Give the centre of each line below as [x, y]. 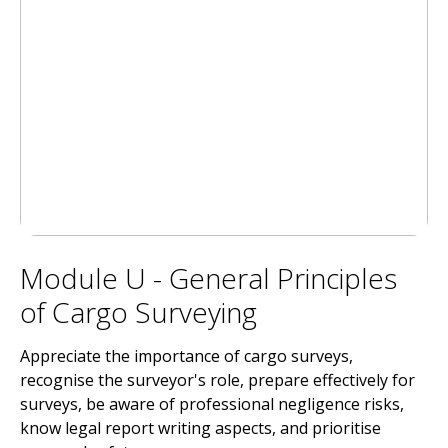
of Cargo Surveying [138, 312]
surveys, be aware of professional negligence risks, [212, 404]
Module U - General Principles [208, 278]
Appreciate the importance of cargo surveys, [186, 356]
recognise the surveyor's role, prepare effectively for [217, 380]
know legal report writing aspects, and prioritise [200, 428]
